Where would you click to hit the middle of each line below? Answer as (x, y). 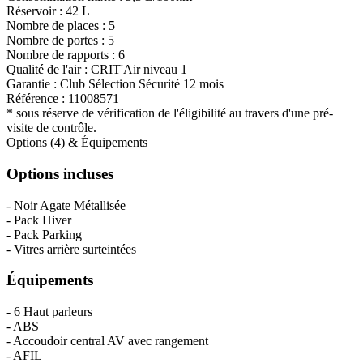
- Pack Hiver (39, 220)
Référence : (37, 99)
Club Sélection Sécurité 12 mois (142, 84)
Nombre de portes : (57, 41)
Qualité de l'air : (49, 70)
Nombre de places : (58, 26)
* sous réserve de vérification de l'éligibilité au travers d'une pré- (170, 113)
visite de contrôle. (51, 128)
